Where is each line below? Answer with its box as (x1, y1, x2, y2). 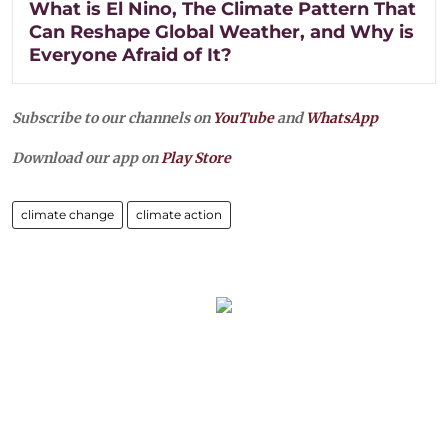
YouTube (213, 108, 274, 127)
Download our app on (12, 148, 161, 167)
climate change (21, 206, 114, 222)
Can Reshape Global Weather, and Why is (29, 20, 414, 43)
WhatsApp (306, 108, 378, 127)
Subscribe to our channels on (12, 108, 213, 127)
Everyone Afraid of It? (29, 43, 232, 66)
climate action (136, 206, 222, 222)
